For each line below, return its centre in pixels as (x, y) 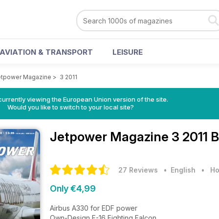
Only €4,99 (73, 188)
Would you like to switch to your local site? (70, 107)
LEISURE (128, 52)
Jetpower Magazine (111, 137)
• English (178, 170)
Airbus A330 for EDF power (95, 208)
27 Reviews (138, 170)
